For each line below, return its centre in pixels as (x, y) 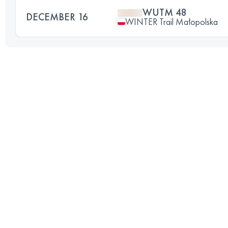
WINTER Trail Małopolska (172, 22)
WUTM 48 (165, 12)
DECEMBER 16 (57, 17)
